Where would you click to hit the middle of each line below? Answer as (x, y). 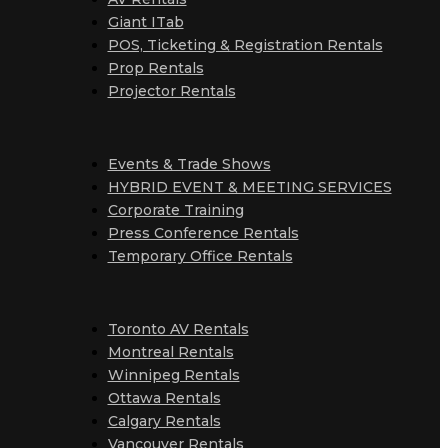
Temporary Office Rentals (200, 256)
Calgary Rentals (164, 421)
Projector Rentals (171, 91)
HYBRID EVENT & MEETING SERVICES (249, 187)
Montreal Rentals (170, 352)
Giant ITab (145, 22)
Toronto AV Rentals (178, 329)
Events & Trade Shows (189, 164)
